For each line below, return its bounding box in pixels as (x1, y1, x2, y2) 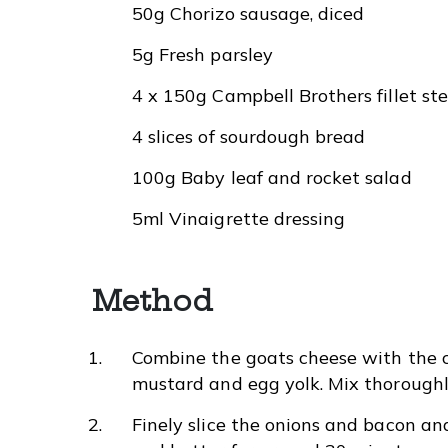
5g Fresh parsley (132, 42, 273, 66)
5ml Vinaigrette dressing (132, 206, 346, 230)
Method (92, 282, 214, 318)
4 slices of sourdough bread (132, 124, 366, 148)
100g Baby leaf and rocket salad (132, 165, 412, 189)
